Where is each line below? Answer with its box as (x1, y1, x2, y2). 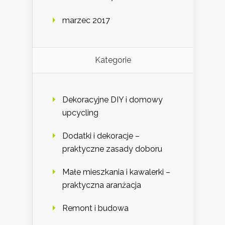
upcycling (62, 108, 98, 118)
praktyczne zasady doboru (62, 144, 162, 154)
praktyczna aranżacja (62, 180, 141, 190)
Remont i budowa (62, 203, 129, 213)
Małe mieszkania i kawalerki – (62, 167, 170, 177)
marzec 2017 (62, 16, 110, 26)
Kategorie (94, 55, 131, 65)
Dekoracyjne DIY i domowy (62, 95, 163, 105)
